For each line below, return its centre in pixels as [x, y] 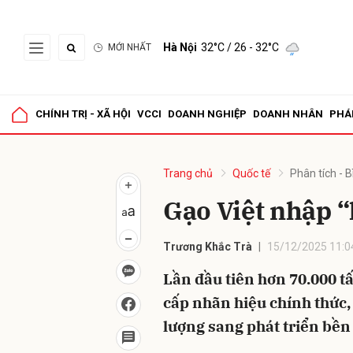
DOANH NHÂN [288, 114]
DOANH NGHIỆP [207, 114]
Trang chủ [188, 173]
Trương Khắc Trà [208, 247]
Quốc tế [251, 173]
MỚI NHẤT [130, 47]
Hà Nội [180, 47]
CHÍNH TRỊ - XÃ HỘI [83, 114]
